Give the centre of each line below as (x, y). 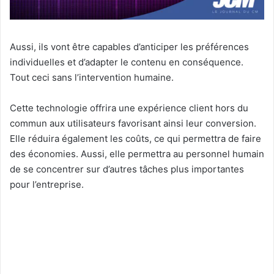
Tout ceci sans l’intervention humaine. (92, 78)
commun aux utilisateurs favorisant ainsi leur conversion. (133, 124)
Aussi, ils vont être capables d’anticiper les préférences (129, 47)
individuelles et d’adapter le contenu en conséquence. (127, 62)
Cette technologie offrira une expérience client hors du (129, 108)
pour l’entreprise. (47, 185)
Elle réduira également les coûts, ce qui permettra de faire (135, 139)
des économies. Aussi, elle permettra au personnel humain (137, 154)
